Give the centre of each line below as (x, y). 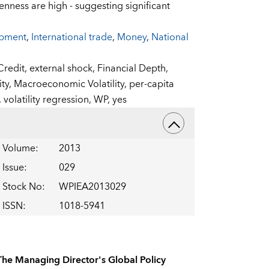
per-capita (151, 84)
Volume (19, 149)
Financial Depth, (132, 69)
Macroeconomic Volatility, (71, 84)
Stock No (22, 187)
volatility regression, (48, 100)
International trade (71, 38)
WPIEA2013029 (92, 187)
